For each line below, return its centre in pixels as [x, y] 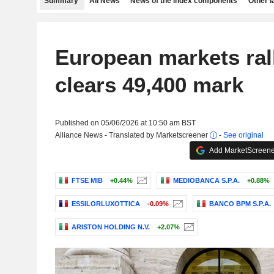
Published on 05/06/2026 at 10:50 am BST [125, 123]
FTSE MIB [87, 181]
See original [243, 135]
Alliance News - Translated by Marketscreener [132, 135]
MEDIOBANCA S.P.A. [206, 181]
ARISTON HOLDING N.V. [110, 227]
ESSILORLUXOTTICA [106, 204]
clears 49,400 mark [149, 85]
